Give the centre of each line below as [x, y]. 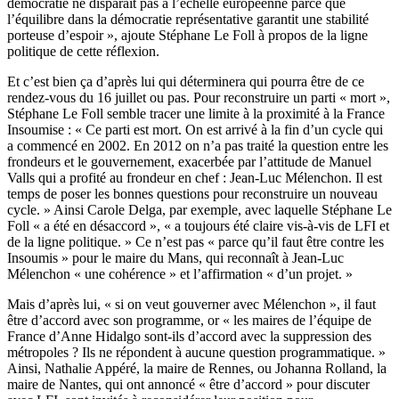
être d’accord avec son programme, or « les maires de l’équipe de [189, 321]
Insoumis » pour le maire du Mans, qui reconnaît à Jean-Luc [175, 258]
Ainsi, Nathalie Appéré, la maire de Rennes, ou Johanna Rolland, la [197, 369]
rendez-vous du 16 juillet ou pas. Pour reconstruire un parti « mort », [199, 98]
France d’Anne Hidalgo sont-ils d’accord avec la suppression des [189, 337]
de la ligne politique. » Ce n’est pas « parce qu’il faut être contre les [195, 242]
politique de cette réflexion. [83, 52]
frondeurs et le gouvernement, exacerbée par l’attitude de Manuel [189, 162]
